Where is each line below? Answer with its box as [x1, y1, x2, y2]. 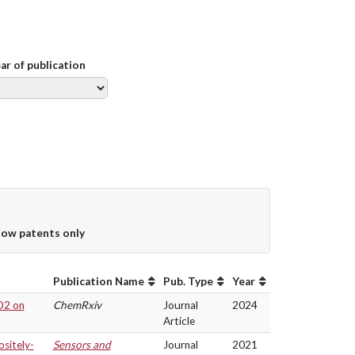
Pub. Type [162, 275, 213, 288]
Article [162, 315, 195, 327]
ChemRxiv [52, 299, 101, 311]
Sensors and [52, 338, 111, 351]
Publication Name [52, 275, 144, 288]
